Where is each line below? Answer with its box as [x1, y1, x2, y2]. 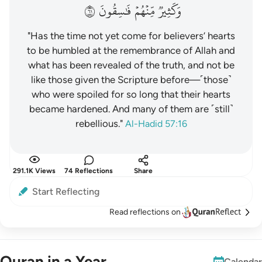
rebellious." [75, 118, 123, 129]
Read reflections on [109, 207, 181, 217]
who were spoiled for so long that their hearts [32, 88, 230, 100]
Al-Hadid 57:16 [125, 118, 187, 129]
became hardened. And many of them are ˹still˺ [29, 103, 233, 115]
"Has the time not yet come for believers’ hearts [27, 30, 235, 42]
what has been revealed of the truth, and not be [27, 59, 235, 71]
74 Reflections [64, 167, 113, 175]
